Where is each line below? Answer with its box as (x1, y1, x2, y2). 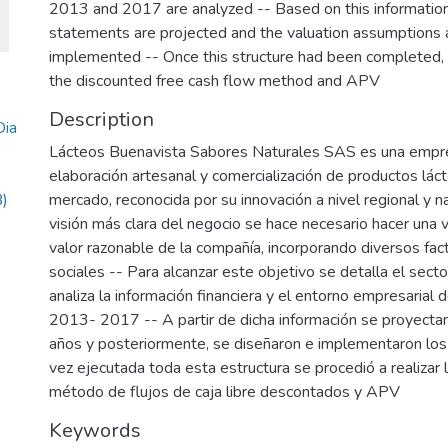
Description (49, 106, 154, 133)
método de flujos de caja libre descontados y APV (49, 381, 400, 403)
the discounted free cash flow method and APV (49, 70, 380, 92)
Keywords (49, 417, 141, 444)
